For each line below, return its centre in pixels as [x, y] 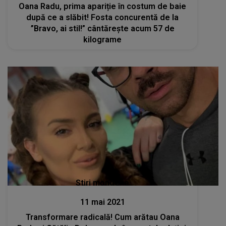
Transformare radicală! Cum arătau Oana [102, 217]
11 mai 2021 [102, 202]
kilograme [103, 40]
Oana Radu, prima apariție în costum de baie [103, 7]
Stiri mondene [103, 183]
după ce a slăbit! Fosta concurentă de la [103, 18]
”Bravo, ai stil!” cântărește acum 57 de [102, 29]
